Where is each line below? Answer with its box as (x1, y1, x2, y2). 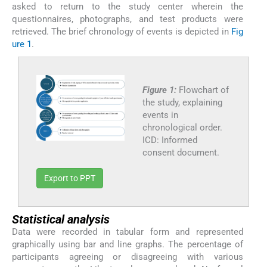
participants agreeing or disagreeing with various (12, 251, 243, 262)
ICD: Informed (142, 134, 197, 145)
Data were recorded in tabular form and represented (12, 226, 243, 237)
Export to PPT (44, 173, 95, 183)
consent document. (142, 147, 219, 158)
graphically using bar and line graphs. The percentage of (12, 238, 243, 250)
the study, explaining (142, 97, 222, 108)
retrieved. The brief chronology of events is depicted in (12, 26, 231, 37)
